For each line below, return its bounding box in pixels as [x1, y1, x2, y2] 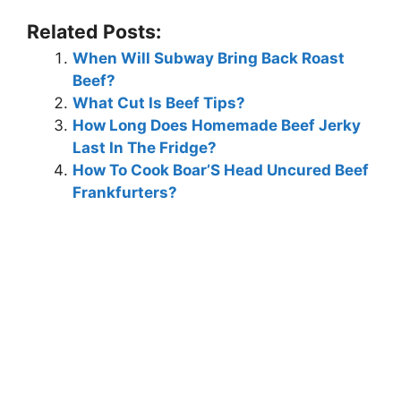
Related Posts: [27, 19, 161, 43]
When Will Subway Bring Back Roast [73, 48, 345, 67]
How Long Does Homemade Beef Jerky [73, 115, 361, 134]
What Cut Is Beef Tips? [73, 93, 245, 112]
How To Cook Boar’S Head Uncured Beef [73, 160, 369, 179]
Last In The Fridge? [73, 138, 217, 157]
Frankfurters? [73, 183, 177, 201]
